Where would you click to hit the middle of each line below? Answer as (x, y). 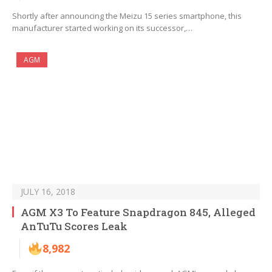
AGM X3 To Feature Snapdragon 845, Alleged (138, 212)
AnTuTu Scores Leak (74, 226)
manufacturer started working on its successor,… (102, 28)
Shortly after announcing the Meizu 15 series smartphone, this (127, 16)
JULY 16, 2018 (48, 192)
